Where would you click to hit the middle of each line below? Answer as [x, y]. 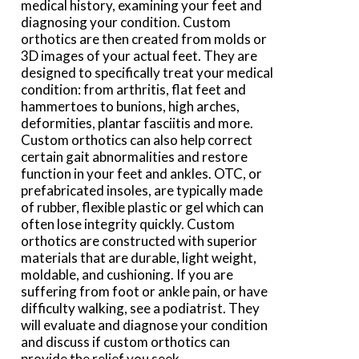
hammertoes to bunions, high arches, [131, 106]
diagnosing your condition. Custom [126, 22]
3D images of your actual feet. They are [139, 55]
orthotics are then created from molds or [144, 38]
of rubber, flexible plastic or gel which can [143, 207]
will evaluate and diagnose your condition [145, 325]
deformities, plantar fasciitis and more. [137, 123]
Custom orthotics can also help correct [137, 139]
